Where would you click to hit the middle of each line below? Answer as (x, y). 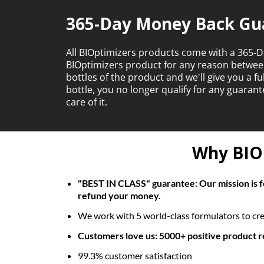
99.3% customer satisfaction (135, 256)
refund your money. (119, 196)
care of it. (87, 102)
